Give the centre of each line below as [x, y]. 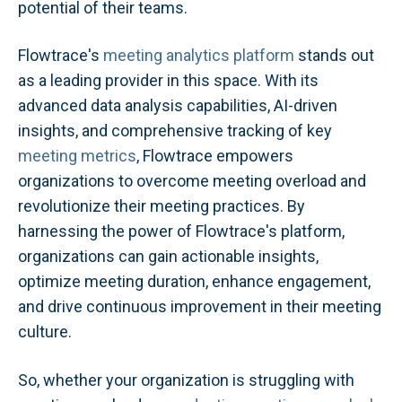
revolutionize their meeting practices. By [162, 206]
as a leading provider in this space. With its [168, 81]
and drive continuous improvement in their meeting [200, 307]
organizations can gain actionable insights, [168, 257]
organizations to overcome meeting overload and [192, 181]
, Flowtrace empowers [215, 156]
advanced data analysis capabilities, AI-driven [178, 106]
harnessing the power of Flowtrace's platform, [181, 232]
